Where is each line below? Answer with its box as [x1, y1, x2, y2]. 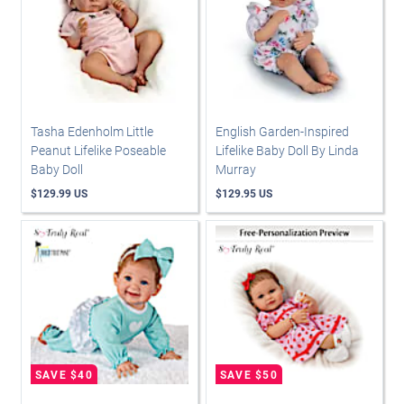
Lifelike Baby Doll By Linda [216, 142, 359, 160]
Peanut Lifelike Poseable [31, 142, 166, 160]
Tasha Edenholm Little [31, 123, 153, 141]
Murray [216, 161, 256, 179]
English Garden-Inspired [216, 123, 349, 141]
